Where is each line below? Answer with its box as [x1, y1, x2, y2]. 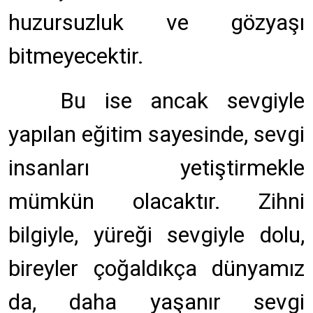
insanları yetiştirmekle [8, 154, 305, 181]
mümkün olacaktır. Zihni [8, 188, 305, 214]
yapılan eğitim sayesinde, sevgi [8, 121, 305, 147]
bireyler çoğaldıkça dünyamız [8, 255, 305, 282]
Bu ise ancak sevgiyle [41, 87, 305, 114]
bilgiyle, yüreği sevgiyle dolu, [8, 221, 305, 248]
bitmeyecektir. [8, 43, 144, 69]
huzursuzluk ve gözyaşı [8, 9, 305, 36]
